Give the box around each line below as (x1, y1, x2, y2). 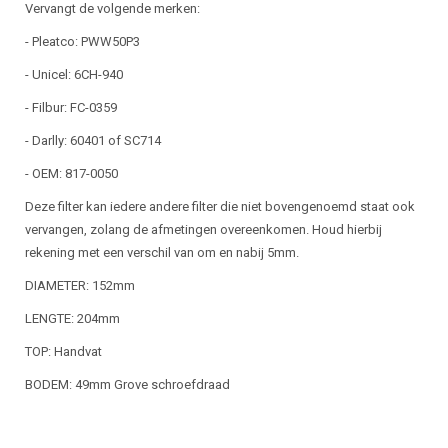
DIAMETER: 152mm (25, 278, 135, 293)
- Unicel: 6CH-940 (25, 67, 123, 82)
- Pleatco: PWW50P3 (25, 34, 140, 49)
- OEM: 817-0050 (25, 166, 118, 181)
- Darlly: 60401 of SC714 (25, 133, 161, 148)
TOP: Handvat (25, 344, 102, 359)
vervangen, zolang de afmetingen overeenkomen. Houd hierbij (25, 222, 382, 237)
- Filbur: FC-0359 (25, 100, 117, 115)
